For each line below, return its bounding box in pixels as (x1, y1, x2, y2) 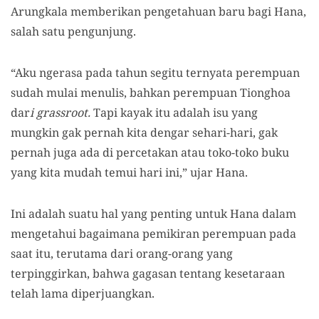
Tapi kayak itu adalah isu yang (93, 105, 258, 120)
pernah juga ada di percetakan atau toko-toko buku (11, 145, 289, 160)
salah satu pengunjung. (11, 23, 136, 39)
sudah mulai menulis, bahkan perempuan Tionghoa (11, 85, 291, 100)
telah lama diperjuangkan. (11, 286, 155, 301)
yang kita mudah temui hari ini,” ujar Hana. (11, 164, 251, 180)
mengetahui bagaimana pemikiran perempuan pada (11, 226, 296, 241)
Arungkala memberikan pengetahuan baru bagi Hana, (11, 4, 306, 19)
